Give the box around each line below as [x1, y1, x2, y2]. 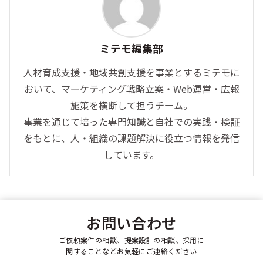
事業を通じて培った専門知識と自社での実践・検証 [23, 114, 240, 129]
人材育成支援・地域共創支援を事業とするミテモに [23, 65, 240, 79]
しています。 [104, 147, 159, 161]
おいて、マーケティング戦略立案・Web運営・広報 [23, 81, 240, 96]
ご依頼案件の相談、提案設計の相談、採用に [58, 235, 205, 245]
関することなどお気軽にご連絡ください [66, 246, 197, 257]
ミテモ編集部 [100, 41, 163, 56]
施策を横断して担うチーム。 [70, 97, 193, 112]
